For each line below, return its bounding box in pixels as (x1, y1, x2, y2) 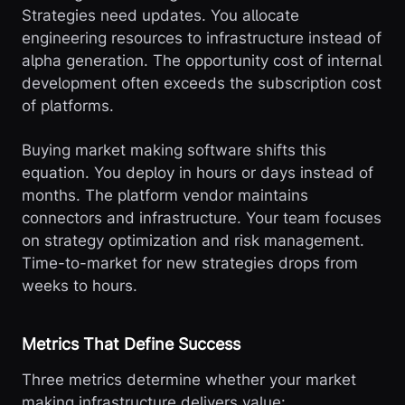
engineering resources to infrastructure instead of (22, 29, 381, 48)
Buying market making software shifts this (22, 141, 326, 160)
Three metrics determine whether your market (22, 371, 356, 390)
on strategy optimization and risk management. (22, 231, 364, 250)
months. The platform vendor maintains (22, 186, 308, 205)
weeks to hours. (22, 277, 137, 296)
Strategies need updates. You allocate (22, 6, 299, 25)
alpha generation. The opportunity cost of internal (22, 52, 381, 71)
